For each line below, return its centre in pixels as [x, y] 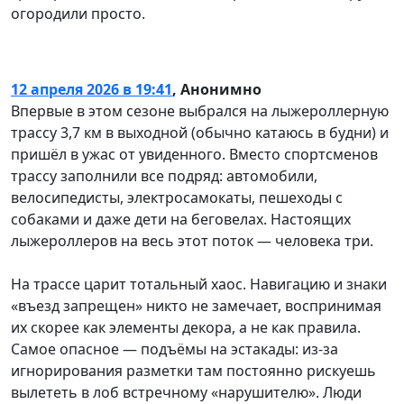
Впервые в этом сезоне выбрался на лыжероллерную [200, 110]
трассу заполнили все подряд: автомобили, [164, 175]
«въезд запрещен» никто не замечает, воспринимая [196, 305]
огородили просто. [78, 13]
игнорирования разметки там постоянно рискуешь [193, 370]
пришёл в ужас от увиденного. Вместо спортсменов [194, 154]
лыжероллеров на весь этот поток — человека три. [192, 240]
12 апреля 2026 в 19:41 [92, 89]
